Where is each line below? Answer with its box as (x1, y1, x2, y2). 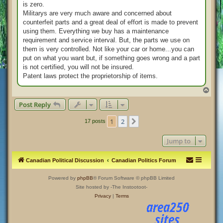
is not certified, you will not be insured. (23, 63, 134, 71)
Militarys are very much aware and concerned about (23, 9, 172, 17)
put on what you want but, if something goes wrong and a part (23, 54, 200, 62)
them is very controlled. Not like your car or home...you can (23, 45, 194, 53)
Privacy (94, 193, 111, 199)
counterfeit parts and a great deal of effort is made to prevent (23, 18, 198, 26)
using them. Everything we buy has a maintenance (23, 27, 169, 35)
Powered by (48, 175, 77, 181)
